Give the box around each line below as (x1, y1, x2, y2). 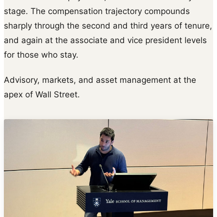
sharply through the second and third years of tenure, (4, 20, 212, 31)
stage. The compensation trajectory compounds (4, 6, 190, 16)
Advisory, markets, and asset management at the (4, 75, 196, 85)
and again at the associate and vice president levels (4, 35, 207, 45)
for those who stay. (4, 49, 78, 60)
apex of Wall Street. (4, 89, 80, 99)
